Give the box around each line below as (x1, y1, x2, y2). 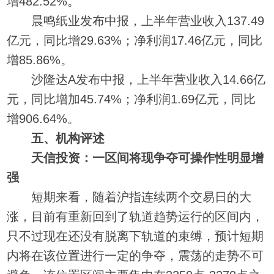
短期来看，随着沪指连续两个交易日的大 (7, 190, 252, 204)
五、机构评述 (31, 131, 105, 145)
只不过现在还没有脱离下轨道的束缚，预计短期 (7, 229, 264, 243)
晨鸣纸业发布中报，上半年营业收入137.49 (7, 13, 265, 28)
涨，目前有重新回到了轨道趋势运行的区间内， (7, 209, 264, 223)
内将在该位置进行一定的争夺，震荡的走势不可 (7, 248, 264, 262)
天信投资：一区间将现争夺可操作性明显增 (31, 150, 264, 165)
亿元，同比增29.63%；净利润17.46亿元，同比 (7, 33, 263, 47)
